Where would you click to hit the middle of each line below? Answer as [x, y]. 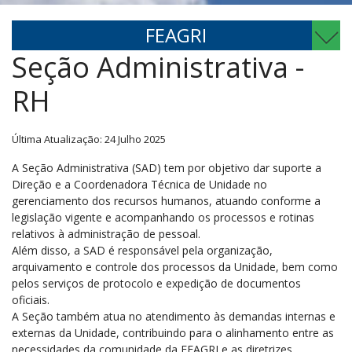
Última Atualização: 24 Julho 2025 [89, 139]
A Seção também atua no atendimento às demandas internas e [174, 316]
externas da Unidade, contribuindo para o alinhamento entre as [173, 333]
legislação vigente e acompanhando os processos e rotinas [163, 217]
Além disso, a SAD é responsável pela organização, [142, 250]
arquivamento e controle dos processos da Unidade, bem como [175, 267]
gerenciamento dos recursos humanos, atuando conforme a [166, 201]
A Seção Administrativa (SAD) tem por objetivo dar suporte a [167, 168]
